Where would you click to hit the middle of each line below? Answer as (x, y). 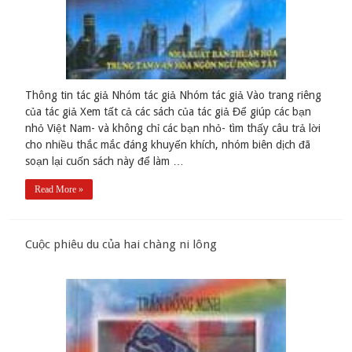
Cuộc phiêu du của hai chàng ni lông (121, 245)
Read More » (59, 190)
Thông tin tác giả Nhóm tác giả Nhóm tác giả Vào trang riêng (174, 95)
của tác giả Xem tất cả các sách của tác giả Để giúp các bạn (169, 112)
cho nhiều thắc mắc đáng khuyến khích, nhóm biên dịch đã (168, 145)
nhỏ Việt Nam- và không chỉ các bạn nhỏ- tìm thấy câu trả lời (173, 128)
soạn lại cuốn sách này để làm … (105, 161)
